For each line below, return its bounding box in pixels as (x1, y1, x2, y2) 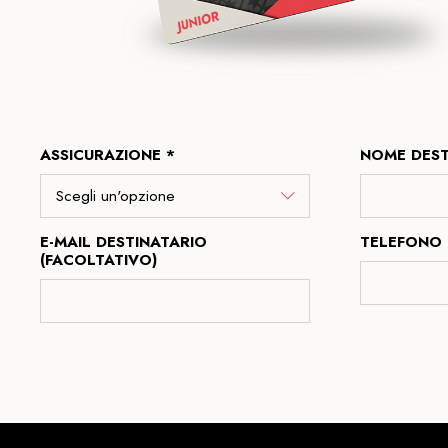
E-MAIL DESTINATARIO (40, 231, 207, 254)
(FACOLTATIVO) (40, 249, 157, 272)
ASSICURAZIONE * (40, 144, 175, 167)
